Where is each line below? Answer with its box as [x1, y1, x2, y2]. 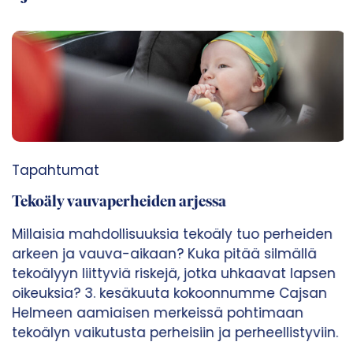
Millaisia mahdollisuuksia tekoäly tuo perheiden [9, 225, 330, 244]
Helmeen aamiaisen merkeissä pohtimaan [9, 303, 301, 323]
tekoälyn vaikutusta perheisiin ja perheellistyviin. [9, 323, 336, 343]
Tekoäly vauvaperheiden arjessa [9, 195, 224, 211]
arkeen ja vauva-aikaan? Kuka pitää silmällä [9, 244, 314, 264]
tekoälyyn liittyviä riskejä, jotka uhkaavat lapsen [9, 264, 333, 284]
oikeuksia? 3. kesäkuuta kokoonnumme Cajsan [9, 284, 325, 303]
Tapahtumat [9, 161, 97, 180]
